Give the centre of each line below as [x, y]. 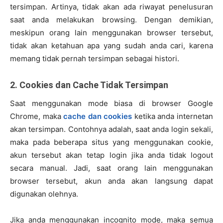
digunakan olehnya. [44, 194]
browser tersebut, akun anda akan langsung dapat [111, 181]
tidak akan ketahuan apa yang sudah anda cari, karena [111, 46]
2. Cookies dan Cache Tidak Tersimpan [89, 85]
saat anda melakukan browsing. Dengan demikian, [111, 20]
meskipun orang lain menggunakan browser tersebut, [111, 33]
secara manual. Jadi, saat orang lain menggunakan [111, 168]
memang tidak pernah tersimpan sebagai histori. [95, 59]
